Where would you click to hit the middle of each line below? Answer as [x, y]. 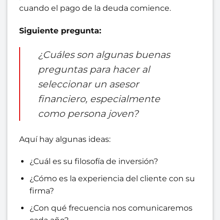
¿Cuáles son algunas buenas [104, 54]
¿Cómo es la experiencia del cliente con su [112, 178]
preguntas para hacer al [94, 69]
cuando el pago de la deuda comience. [95, 8]
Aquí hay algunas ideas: [65, 139]
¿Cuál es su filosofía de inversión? [94, 162]
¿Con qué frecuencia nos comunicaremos [111, 208]
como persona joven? [88, 113]
